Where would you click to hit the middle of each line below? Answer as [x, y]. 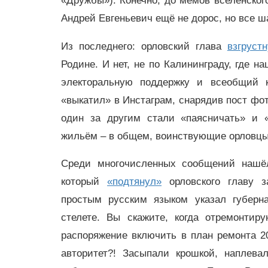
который [84, 182]
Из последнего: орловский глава [144, 46]
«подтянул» [135, 182]
